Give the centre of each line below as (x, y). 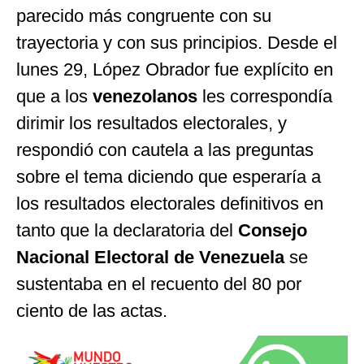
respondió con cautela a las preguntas (165, 149)
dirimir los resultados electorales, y (152, 123)
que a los (52, 96)
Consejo (273, 230)
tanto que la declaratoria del (127, 230)
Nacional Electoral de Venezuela (150, 257)
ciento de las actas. (92, 310)
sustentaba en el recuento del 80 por (159, 284)
